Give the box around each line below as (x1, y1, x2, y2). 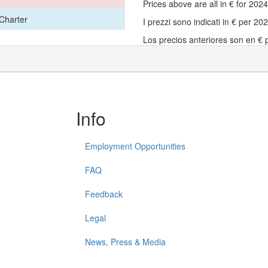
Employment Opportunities (85, 139, 185, 152)
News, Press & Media (85, 235, 166, 248)
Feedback (85, 187, 123, 200)
